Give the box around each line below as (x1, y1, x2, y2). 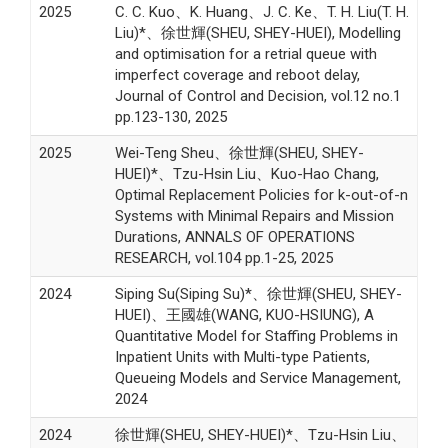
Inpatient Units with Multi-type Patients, (114, 347, 370, 366)
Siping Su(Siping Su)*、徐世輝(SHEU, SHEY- (114, 284, 402, 303)
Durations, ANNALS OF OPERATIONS (114, 227, 355, 246)
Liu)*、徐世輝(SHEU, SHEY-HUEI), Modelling (114, 23, 401, 42)
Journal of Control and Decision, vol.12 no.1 (114, 86, 401, 105)
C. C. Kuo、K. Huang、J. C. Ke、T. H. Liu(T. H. (114, 2, 409, 21)
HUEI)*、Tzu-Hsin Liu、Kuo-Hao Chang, (114, 164, 379, 183)
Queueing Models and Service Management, (114, 368, 401, 387)
